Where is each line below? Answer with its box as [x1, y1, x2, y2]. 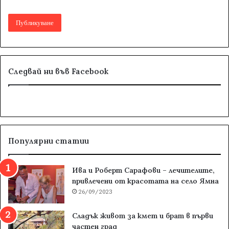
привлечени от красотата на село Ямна [72, 176, 219, 186]
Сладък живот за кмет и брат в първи [72, 211, 213, 221]
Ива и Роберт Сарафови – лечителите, [72, 166, 215, 175]
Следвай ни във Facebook [8, 66, 108, 77]
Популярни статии [8, 136, 89, 146]
